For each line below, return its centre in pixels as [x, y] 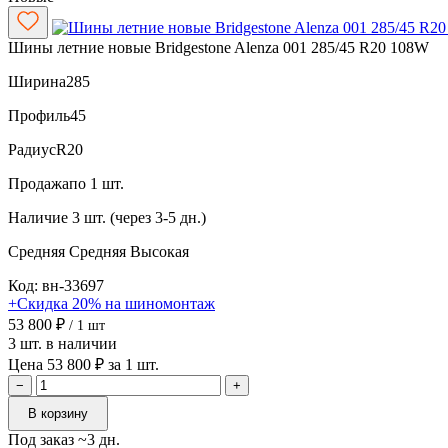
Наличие [38, 217]
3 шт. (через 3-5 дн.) [139, 217]
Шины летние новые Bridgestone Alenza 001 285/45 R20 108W [218, 47]
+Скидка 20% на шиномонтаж [111, 303]
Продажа [38, 183]
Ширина [37, 81]
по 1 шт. [96, 183]
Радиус [32, 149]
